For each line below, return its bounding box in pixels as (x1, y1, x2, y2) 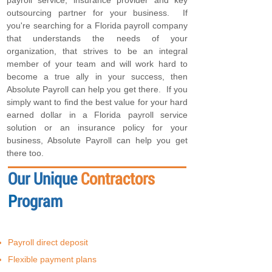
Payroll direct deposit (8, 237, 88, 247)
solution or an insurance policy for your (7, 123, 188, 132)
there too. (7, 148, 46, 158)
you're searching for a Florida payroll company (7, 21, 188, 30)
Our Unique (8, 168, 77, 189)
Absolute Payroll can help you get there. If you (7, 84, 188, 94)
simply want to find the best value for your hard (7, 97, 188, 107)
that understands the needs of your (7, 33, 188, 43)
